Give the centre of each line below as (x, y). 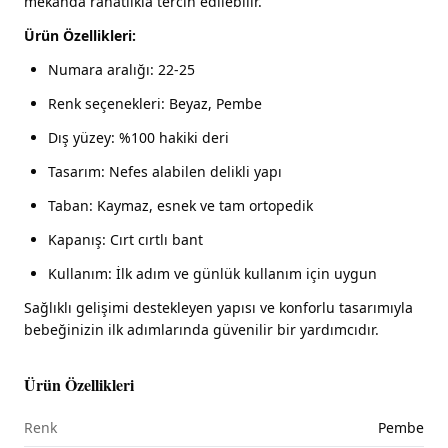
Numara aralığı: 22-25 (121, 70)
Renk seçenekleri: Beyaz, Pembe (155, 104)
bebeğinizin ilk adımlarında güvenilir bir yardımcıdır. (201, 330)
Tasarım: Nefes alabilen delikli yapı (165, 172)
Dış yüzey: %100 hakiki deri (138, 138)
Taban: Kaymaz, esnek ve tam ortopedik (180, 206)
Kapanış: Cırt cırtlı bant (125, 240)
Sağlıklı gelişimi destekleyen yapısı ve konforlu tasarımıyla (218, 308)
